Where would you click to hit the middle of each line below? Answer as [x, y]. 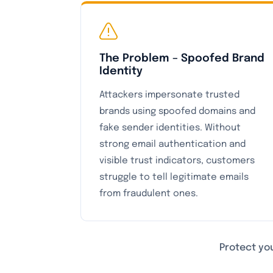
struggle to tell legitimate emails [174, 177]
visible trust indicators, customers [177, 161]
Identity [121, 71]
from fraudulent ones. [149, 194]
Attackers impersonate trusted [169, 95]
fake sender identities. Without [170, 128]
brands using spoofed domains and [177, 112]
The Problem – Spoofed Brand [182, 58]
